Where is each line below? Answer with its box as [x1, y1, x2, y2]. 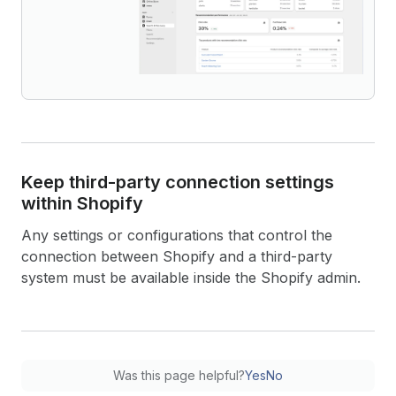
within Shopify [21, 193, 143, 214]
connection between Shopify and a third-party [21, 247, 332, 265]
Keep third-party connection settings [21, 171, 334, 193]
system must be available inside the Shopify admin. [21, 269, 361, 286]
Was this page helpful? [113, 368, 245, 383]
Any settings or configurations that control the [21, 226, 332, 244]
